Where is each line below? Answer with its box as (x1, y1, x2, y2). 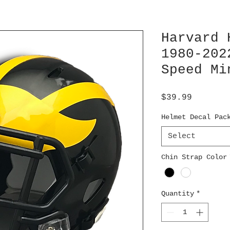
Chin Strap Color (161, 153, 227, 162)
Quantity (161, 189, 194, 198)
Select (168, 132, 196, 141)
